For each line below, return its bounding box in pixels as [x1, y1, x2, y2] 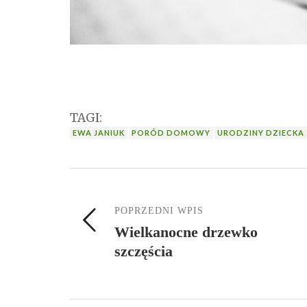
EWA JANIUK [73, 128, 125, 138]
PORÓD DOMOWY [132, 128, 210, 138]
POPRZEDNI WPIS [114, 206, 204, 217]
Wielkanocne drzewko [114, 223, 258, 241]
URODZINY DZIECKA [217, 128, 304, 138]
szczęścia [114, 243, 173, 260]
